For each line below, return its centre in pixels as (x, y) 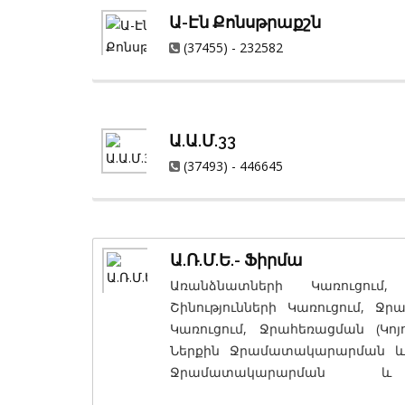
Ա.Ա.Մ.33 (202, 141)
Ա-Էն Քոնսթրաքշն (245, 23)
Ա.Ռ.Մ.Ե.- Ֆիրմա (236, 260)
